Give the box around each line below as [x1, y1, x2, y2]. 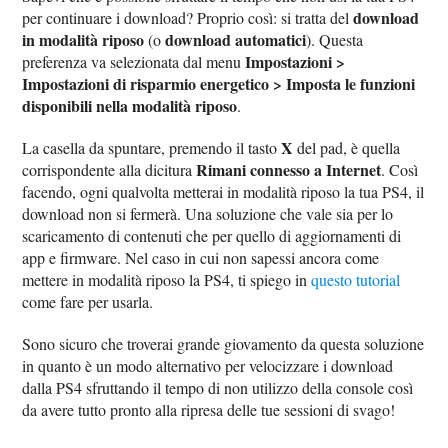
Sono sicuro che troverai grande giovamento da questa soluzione [22, 332, 425, 354]
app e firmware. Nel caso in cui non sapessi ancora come [22, 246, 380, 268]
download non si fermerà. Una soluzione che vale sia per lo [22, 202, 394, 224]
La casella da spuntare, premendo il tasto [22, 136, 282, 158]
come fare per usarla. [22, 290, 154, 312]
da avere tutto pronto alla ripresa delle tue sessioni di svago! [22, 398, 396, 420]
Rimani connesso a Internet [196, 157, 382, 181]
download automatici [165, 27, 307, 51]
